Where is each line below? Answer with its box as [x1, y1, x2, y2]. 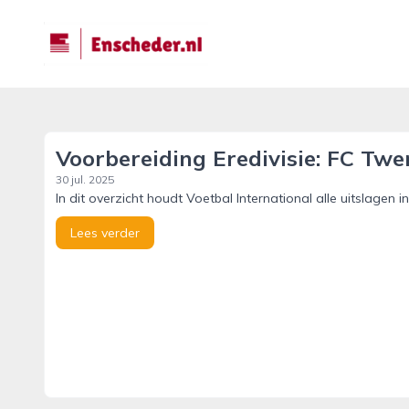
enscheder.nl [43, 23, 129, 41]
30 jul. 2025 [56, 173, 114, 186]
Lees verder [70, 225, 140, 241]
